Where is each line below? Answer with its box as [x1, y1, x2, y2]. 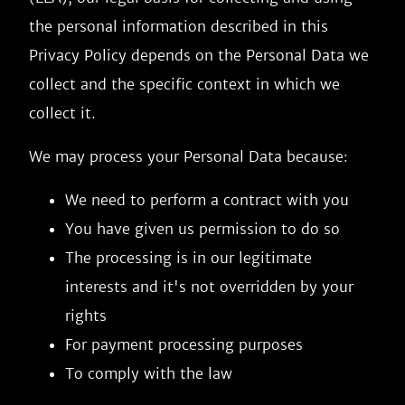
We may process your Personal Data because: [29, 147, 348, 165]
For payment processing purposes [65, 335, 303, 353]
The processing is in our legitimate [65, 249, 312, 267]
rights [65, 306, 107, 325]
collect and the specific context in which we [29, 75, 340, 93]
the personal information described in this [29, 17, 328, 35]
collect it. [29, 104, 96, 122]
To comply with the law [65, 364, 232, 382]
